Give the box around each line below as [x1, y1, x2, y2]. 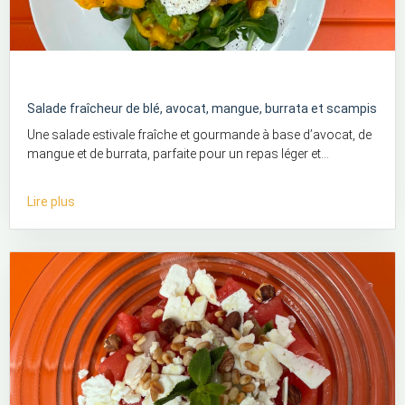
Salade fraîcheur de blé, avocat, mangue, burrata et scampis [27, 101, 378, 117]
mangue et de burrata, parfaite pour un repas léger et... [27, 146, 330, 162]
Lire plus [27, 194, 76, 210]
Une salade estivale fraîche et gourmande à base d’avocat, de [27, 127, 372, 143]
